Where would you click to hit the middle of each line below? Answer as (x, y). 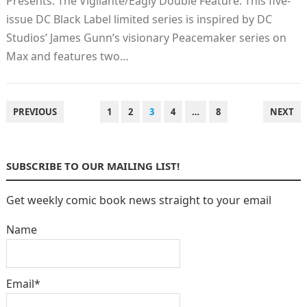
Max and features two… (67, 56)
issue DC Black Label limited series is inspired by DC (139, 19)
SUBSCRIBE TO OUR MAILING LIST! (93, 166)
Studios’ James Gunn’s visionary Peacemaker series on (146, 38)
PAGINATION (40, 127)
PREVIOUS (35, 112)
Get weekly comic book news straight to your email (138, 200)
